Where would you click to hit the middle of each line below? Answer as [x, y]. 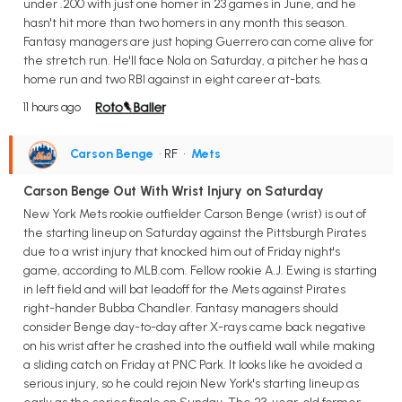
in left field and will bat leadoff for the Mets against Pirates [184, 290]
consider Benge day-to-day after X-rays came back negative [195, 328]
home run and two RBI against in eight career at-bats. [173, 79]
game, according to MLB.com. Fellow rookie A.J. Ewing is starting [200, 271]
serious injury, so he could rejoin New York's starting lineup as [191, 384]
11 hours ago [52, 107]
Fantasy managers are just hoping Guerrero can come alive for [198, 41]
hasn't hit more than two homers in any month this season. [185, 22]
